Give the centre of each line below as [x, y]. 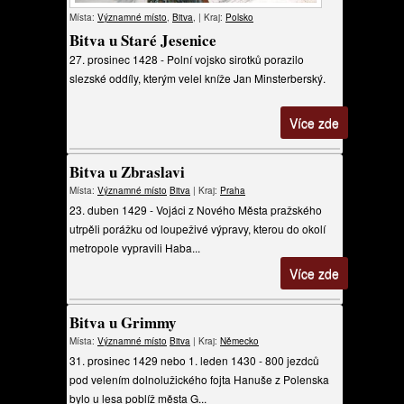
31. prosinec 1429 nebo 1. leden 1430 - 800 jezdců [194, 360]
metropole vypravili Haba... [135, 248]
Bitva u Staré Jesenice [143, 40]
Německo [239, 341]
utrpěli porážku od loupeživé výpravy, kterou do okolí [197, 229]
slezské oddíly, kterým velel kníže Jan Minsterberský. [197, 78]
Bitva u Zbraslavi [127, 172]
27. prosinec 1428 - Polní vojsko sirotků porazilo [187, 59]
